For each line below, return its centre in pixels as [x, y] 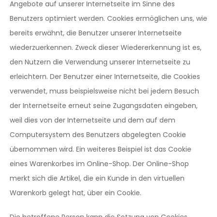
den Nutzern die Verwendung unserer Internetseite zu [100, 62]
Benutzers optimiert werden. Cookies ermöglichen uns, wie [108, 18]
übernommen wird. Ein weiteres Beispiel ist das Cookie [101, 149]
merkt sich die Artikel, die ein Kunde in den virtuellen [97, 178]
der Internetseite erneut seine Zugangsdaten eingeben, [104, 106]
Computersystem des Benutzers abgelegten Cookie [98, 135]
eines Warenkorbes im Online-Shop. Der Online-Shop [99, 164]
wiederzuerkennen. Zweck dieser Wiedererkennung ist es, [106, 47]
